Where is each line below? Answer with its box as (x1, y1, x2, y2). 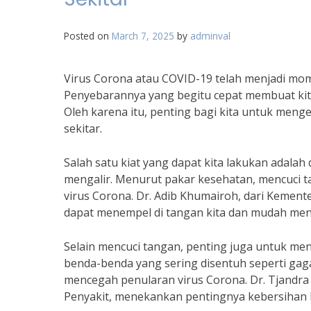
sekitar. (64, 121, 102, 136)
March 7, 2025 (112, 29, 174, 42)
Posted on (64, 29, 112, 42)
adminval (190, 29, 230, 42)
